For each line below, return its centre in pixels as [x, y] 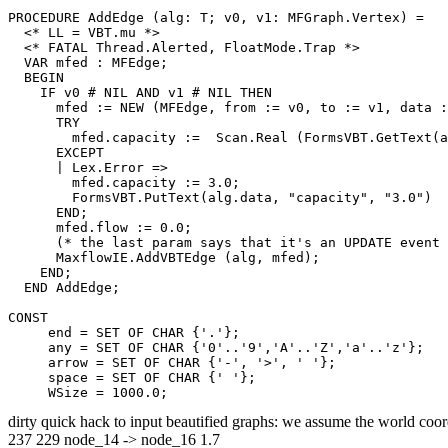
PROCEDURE [48, 17]
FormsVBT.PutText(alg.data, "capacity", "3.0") [220, 197]
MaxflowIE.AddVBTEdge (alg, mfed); [164, 257]
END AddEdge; [64, 287]
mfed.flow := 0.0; [100, 227]
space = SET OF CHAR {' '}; [132, 377]
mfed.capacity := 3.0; [124, 182]
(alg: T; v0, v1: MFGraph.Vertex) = [284, 17]
